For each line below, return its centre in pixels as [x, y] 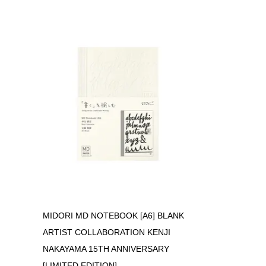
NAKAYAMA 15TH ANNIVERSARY [106, 249]
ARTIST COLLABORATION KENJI [107, 232]
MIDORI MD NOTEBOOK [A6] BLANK [113, 216]
